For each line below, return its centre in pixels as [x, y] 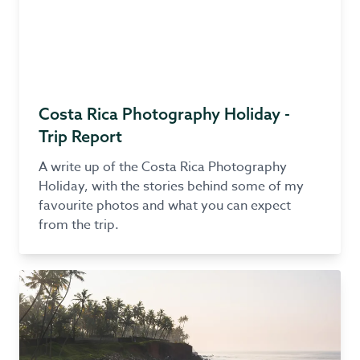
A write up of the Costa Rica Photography [163, 167]
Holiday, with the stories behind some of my [171, 186]
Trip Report [80, 136]
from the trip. [79, 225]
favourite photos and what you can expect [165, 206]
